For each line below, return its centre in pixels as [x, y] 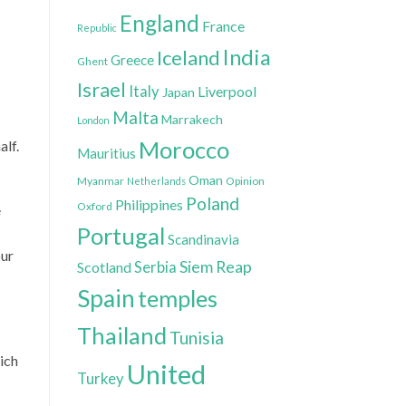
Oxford [94, 206]
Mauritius [106, 153]
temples [177, 298]
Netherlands [156, 180]
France [223, 25]
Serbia [155, 267]
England [159, 23]
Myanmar [100, 180]
